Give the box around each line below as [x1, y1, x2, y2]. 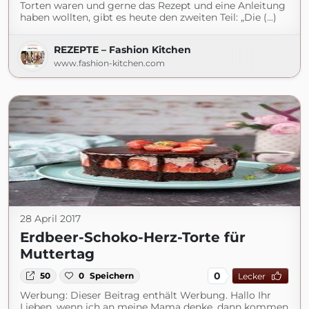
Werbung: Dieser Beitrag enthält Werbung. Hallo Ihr [20, 289, 271, 301]
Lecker [237, 270, 266, 281]
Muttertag [20, 246, 94, 262]
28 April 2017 [20, 212, 81, 225]
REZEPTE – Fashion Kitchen [54, 43, 191, 56]
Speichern [90, 270, 134, 281]
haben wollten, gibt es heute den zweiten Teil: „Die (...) [20, 11, 277, 23]
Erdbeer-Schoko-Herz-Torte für [20, 229, 246, 246]
